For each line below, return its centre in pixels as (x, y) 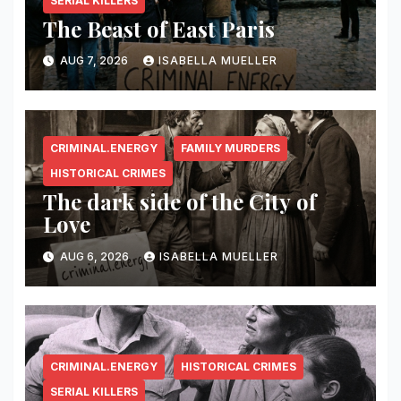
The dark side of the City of (179, 202)
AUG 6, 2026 (94, 256)
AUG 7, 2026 (94, 61)
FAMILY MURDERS (230, 149)
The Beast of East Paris (158, 28)
